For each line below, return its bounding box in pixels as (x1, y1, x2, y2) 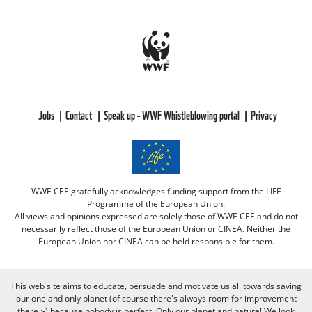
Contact (65, 104, 95, 123)
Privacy (251, 104, 278, 123)
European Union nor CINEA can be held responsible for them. (38, 235, 274, 247)
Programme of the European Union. (87, 197, 225, 210)
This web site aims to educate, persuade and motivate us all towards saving (10, 279, 302, 292)
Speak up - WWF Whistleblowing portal (103, 104, 242, 123)
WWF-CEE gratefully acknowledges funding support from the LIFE (31, 185, 281, 197)
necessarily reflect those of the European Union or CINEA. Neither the (22, 222, 290, 235)
